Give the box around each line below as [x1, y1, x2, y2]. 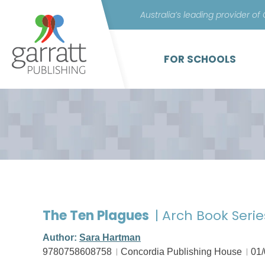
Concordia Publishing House [121, 247, 242, 257]
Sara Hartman [79, 232, 141, 243]
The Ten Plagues [43, 206, 152, 225]
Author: [43, 232, 79, 243]
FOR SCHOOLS [164, 52, 236, 66]
